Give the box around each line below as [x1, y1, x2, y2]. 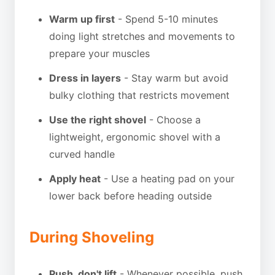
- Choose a [146, 114, 201, 126]
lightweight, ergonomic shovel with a [49, 131, 220, 143]
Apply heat [49, 172, 101, 185]
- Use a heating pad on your [101, 172, 234, 185]
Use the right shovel [49, 114, 146, 126]
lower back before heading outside [49, 190, 212, 202]
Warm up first [49, 13, 115, 25]
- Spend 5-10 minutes [115, 13, 218, 25]
